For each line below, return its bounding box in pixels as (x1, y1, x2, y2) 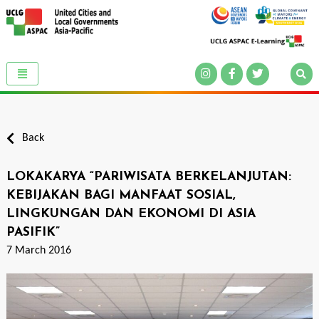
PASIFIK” (6, 226, 60, 239)
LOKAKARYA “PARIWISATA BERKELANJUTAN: (6, 171, 291, 184)
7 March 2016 (6, 245, 71, 257)
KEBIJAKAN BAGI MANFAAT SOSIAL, (6, 189, 236, 202)
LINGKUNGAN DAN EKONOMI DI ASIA (6, 208, 256, 221)
